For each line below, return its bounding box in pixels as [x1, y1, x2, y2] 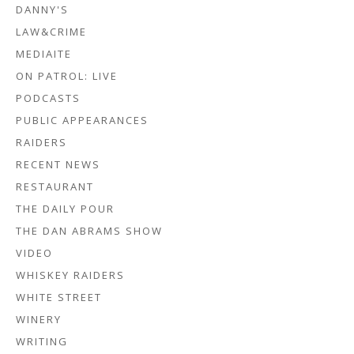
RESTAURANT [16, 179, 94, 194]
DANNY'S [16, 2, 69, 17]
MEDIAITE [16, 47, 72, 61]
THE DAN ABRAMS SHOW [16, 224, 163, 238]
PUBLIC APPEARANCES [16, 113, 149, 127]
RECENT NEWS [16, 157, 100, 171]
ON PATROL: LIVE [16, 69, 118, 83]
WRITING [16, 334, 68, 348]
